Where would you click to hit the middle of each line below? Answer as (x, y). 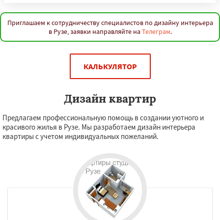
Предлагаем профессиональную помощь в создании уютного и (103, 118)
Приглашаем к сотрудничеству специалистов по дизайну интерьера (110, 23)
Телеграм (156, 31)
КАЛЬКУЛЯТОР (110, 66)
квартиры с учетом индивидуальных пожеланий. (81, 136)
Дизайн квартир (110, 98)
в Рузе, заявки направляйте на (95, 31)
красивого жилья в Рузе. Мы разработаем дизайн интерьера (99, 127)
